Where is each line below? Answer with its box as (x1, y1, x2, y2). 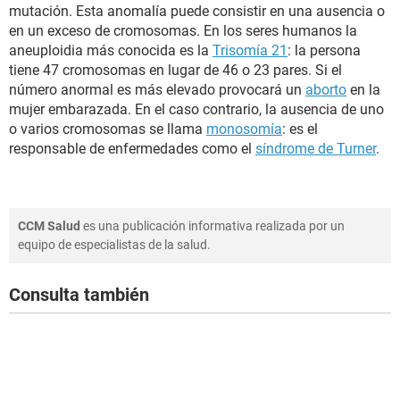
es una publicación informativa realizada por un (80, 219, 345, 233)
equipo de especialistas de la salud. (18, 237, 211, 252)
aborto (305, 81, 346, 98)
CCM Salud (18, 219, 80, 233)
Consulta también (9, 284, 149, 305)
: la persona (287, 42, 361, 59)
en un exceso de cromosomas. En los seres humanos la (9, 22, 357, 39)
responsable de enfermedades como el (9, 140, 255, 157)
